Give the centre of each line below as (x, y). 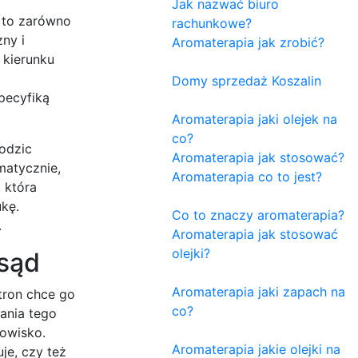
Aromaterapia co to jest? (247, 176)
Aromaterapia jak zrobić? (248, 42)
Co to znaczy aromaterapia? (258, 215)
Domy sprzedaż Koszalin (247, 80)
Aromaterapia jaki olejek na (255, 119)
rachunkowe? (212, 23)
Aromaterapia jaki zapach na (259, 291)
